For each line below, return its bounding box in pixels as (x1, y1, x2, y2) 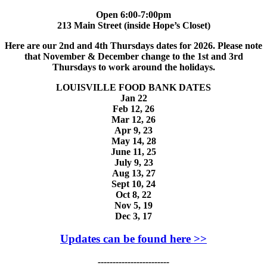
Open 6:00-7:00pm (96, 9, 171, 20)
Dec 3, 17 (115, 210, 152, 221)
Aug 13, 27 (111, 167, 156, 178)
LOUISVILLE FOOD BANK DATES (56, 82, 211, 92)
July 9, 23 (114, 157, 153, 167)
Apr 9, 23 (114, 125, 153, 135)
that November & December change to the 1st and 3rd (24, 51, 243, 61)
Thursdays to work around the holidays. (52, 61, 215, 72)
